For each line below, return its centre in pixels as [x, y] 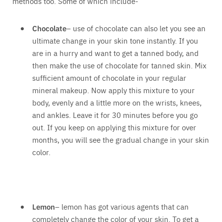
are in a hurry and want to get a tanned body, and [115, 53]
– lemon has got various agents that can [122, 207]
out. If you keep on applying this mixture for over [114, 127]
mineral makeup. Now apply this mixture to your [113, 90]
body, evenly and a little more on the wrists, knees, [117, 103]
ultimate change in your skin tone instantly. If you [115, 41]
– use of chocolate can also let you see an [136, 28]
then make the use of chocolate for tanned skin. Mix [119, 65]
